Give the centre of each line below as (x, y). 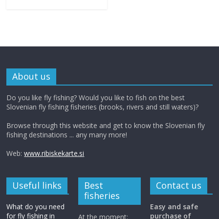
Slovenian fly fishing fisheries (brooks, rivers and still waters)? (103, 107)
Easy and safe (174, 207)
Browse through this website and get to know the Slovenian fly (106, 126)
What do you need (36, 207)
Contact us (178, 186)
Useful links (37, 186)
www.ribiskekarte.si (54, 153)
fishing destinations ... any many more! (67, 135)
